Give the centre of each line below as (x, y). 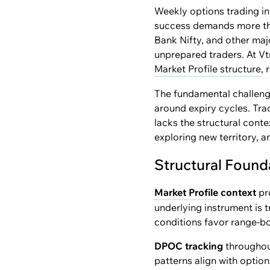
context (237, 192)
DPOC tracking (189, 246)
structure (240, 69)
